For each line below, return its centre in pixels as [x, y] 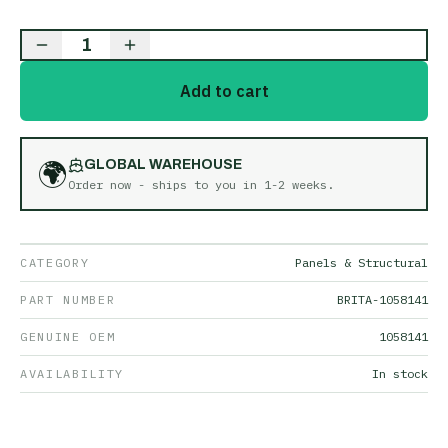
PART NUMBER [68, 299]
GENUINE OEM [68, 336]
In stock [400, 373]
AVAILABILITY [72, 373]
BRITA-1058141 [382, 299]
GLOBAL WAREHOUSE [163, 164]
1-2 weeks [295, 184]
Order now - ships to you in [166, 184]
